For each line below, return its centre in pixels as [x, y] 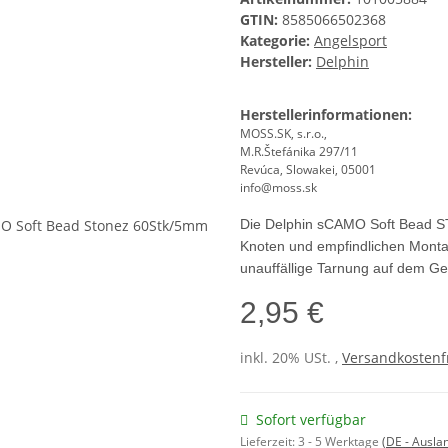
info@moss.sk [278, 188]
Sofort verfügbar [311, 420]
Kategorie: [277, 41]
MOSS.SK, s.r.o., [283, 134]
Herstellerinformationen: [326, 115]
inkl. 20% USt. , [291, 358]
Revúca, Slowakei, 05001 [308, 170]
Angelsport [350, 41]
